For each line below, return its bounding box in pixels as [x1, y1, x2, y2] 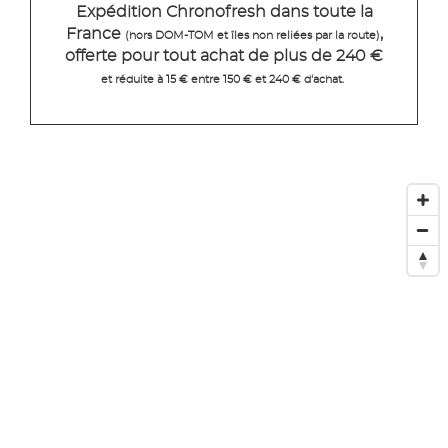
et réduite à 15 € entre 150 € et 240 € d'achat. [100, 74, 344, 86]
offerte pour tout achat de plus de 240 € [65, 48, 383, 65]
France [65, 26, 125, 43]
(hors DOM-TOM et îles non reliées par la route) [124, 30, 380, 42]
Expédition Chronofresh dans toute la [75, 4, 373, 21]
